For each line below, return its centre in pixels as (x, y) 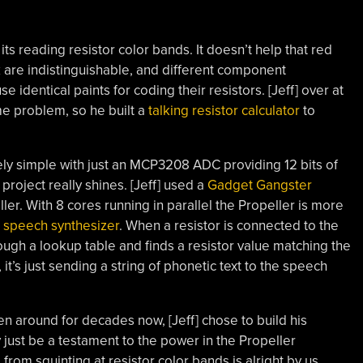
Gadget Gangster (259, 185)
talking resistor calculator (224, 110)
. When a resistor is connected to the (228, 225)
